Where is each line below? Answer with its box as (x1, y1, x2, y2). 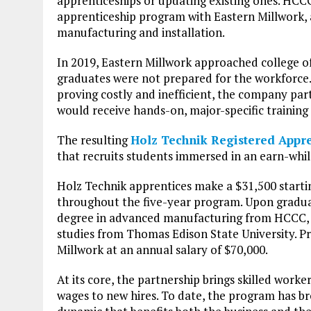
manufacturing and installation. (57, 24, 225, 40)
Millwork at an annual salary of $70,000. (57, 241, 268, 258)
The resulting (57, 131, 131, 148)
